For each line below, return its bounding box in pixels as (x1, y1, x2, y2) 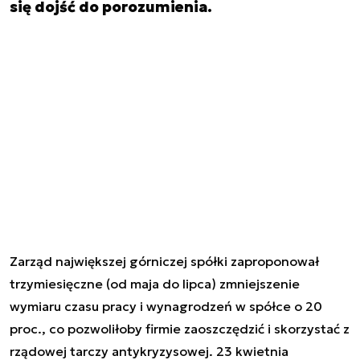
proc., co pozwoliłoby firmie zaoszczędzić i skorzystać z (10, 320, 350, 337)
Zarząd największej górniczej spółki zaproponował (10, 252, 319, 269)
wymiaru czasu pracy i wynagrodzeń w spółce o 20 (10, 297, 322, 314)
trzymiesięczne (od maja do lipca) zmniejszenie (10, 275, 300, 292)
